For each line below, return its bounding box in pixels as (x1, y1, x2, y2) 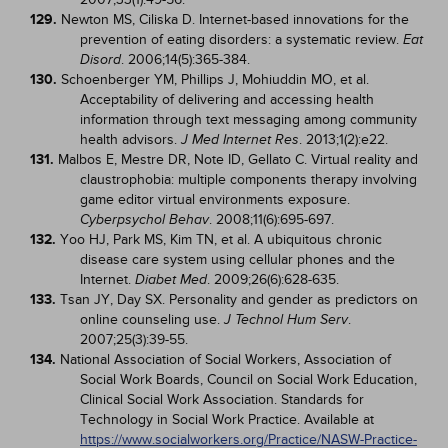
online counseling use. (80, 311, 224, 328)
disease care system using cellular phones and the (80, 251, 395, 268)
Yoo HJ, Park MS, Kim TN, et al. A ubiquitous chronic (60, 231, 382, 248)
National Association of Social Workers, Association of (60, 351, 391, 368)
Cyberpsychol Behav (80, 212, 209, 227)
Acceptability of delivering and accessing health (80, 91, 374, 108)
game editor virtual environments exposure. (80, 191, 350, 208)
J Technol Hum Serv (224, 312, 348, 327)
